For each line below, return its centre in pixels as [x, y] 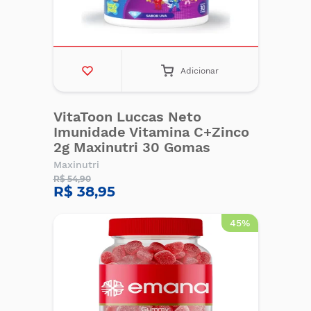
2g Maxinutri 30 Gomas [132, 147]
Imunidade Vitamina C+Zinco [151, 132]
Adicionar [200, 71]
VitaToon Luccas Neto [127, 117]
